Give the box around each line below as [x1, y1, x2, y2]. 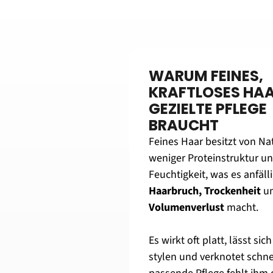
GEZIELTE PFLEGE [148, 99, 267, 119]
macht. [224, 200, 258, 215]
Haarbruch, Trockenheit [148, 183, 263, 199]
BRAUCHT [148, 115, 219, 135]
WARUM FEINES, [148, 66, 263, 86]
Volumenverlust [148, 200, 224, 215]
